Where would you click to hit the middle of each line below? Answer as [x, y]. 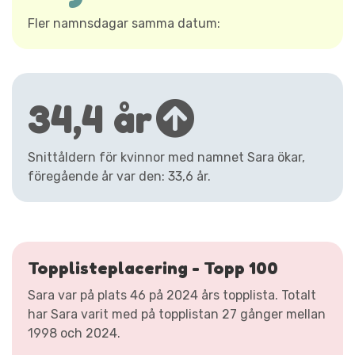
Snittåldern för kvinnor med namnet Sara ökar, [166, 157]
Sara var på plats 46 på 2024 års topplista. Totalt [172, 295]
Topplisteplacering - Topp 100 [153, 267]
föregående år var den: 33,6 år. [119, 176]
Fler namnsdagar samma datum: [124, 23]
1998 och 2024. [74, 333]
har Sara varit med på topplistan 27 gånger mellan [177, 314]
